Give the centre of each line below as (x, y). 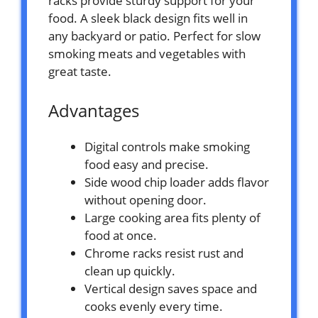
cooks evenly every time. (154, 306)
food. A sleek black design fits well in (148, 18)
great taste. (80, 71)
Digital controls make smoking (167, 146)
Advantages (94, 110)
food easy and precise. (147, 164)
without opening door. (146, 199)
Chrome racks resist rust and (164, 253)
